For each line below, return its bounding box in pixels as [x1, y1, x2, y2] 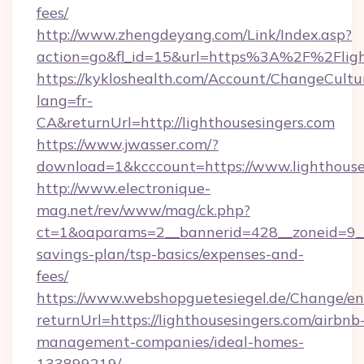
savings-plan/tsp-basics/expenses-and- [37, 245, 304, 263]
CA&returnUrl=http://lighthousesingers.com [37, 113, 335, 132]
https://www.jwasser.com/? [37, 135, 219, 154]
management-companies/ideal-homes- [37, 332, 304, 351]
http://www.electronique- [37, 179, 210, 197]
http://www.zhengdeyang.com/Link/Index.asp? [37, 25, 352, 44]
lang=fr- [37, 91, 93, 110]
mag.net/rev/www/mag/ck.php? [37, 201, 250, 219]
